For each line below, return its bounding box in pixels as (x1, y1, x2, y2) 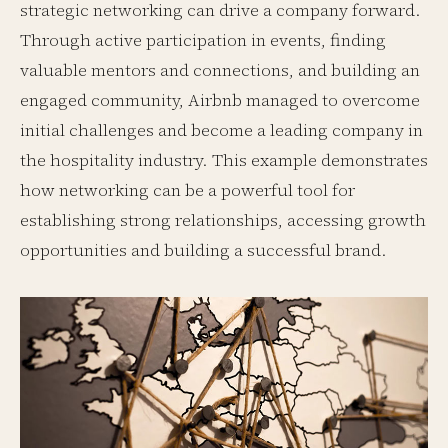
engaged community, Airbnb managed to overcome (20, 88, 420, 112)
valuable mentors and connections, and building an (20, 58, 420, 82)
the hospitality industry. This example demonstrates (20, 148, 428, 172)
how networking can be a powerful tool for (20, 178, 355, 202)
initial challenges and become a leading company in (20, 118, 423, 142)
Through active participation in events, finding (20, 28, 386, 52)
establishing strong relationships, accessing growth (20, 208, 426, 232)
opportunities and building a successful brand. (20, 238, 387, 262)
